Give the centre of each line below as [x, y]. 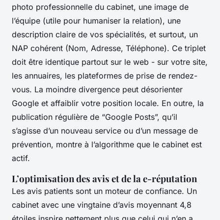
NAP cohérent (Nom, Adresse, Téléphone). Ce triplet [109, 48]
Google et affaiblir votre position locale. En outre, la [108, 103]
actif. [21, 158]
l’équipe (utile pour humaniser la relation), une [96, 20]
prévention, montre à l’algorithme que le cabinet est [107, 144]
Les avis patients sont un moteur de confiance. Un [104, 191]
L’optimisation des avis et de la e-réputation [104, 178]
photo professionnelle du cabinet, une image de [100, 7]
